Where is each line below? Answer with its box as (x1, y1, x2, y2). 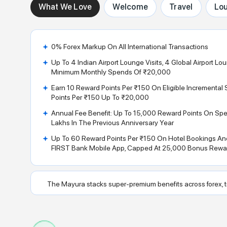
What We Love (38, 2, 92, 12)
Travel (169, 2, 193, 12)
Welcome (112, 2, 148, 12)
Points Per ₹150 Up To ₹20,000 (51, 93, 149, 102)
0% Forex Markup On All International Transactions (51, 43, 208, 51)
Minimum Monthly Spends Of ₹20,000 (51, 68, 171, 77)
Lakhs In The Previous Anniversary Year (51, 119, 174, 127)
